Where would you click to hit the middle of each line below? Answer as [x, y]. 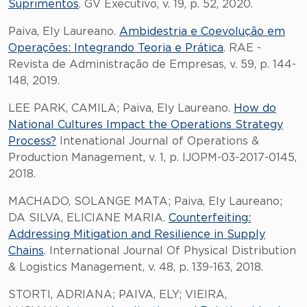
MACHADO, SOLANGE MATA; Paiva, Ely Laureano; [145, 201]
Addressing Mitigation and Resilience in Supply [137, 234]
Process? [32, 141]
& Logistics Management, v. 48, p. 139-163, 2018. [136, 267]
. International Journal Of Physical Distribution [170, 251]
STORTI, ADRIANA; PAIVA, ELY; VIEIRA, [118, 295]
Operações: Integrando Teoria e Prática [116, 48]
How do [255, 108]
